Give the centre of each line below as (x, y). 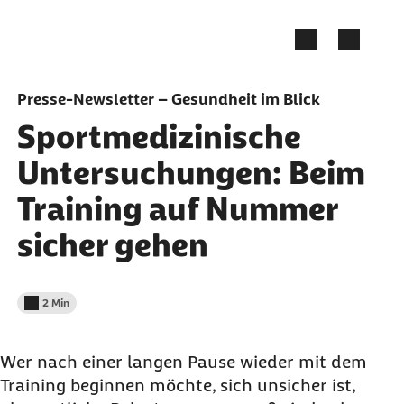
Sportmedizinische (159, 137)
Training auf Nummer (177, 209)
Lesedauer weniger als (78, 310)
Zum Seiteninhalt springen (101, 24)
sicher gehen (112, 245)
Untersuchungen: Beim (191, 173)
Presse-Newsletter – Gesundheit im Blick (168, 99)
